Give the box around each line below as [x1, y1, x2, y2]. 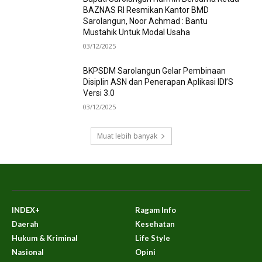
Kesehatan [135, 219, 175, 229]
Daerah [12, 219, 39, 229]
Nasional [12, 247, 44, 257]
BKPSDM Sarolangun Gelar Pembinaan [83, 66, 226, 76]
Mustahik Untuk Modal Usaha [83, 27, 192, 37]
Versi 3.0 [83, 88, 115, 98]
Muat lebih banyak [96, 130, 157, 141]
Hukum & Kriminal [12, 233, 78, 243]
